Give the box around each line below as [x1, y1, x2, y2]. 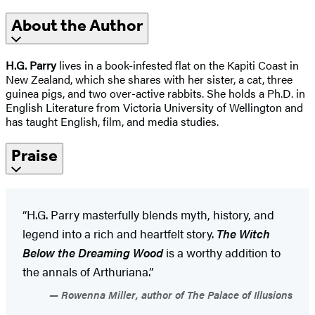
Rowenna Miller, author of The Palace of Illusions [58, 286, 292, 302]
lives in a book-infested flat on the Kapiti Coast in [56, 56, 299, 73]
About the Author [11, 15, 143, 36]
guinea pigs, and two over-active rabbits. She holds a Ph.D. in [6, 84, 305, 101]
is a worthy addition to [163, 243, 281, 261]
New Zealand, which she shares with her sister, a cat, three [6, 70, 292, 87]
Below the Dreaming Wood [22, 243, 163, 261]
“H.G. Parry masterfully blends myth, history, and [22, 205, 274, 223]
